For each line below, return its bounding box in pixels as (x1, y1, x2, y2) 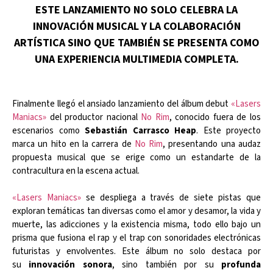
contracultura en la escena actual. (12, 165, 140, 178)
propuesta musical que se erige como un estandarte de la (12, 151, 261, 165)
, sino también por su (112, 258, 214, 272)
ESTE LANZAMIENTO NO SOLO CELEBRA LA (35, 2, 238, 17)
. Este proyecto (196, 124, 261, 138)
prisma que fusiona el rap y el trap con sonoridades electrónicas (12, 232, 261, 245)
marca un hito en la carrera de (12, 138, 135, 151)
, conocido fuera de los (169, 111, 261, 124)
